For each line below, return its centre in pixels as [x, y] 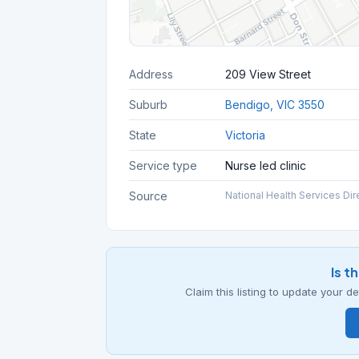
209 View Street [268, 74]
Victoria [245, 135]
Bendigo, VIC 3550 [275, 105]
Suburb [148, 105]
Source [148, 196]
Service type [163, 165]
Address [151, 74]
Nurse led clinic [266, 165]
